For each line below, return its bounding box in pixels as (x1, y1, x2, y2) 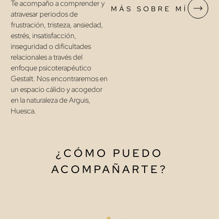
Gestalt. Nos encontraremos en (11, 73, 108, 84)
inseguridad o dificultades (11, 41, 91, 51)
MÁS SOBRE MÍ (110, 4, 188, 14)
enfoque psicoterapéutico (11, 63, 92, 73)
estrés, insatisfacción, (11, 30, 77, 41)
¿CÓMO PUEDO (56, 146, 163, 161)
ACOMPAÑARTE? (51, 162, 168, 177)
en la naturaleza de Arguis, (11, 95, 91, 105)
